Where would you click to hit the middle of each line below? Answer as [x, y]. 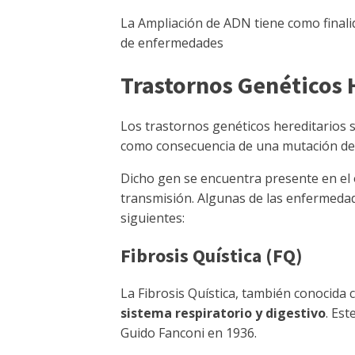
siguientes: [153, 218]
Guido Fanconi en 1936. [189, 333]
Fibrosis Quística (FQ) [212, 256]
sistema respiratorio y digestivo [223, 313]
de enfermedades [172, 43]
